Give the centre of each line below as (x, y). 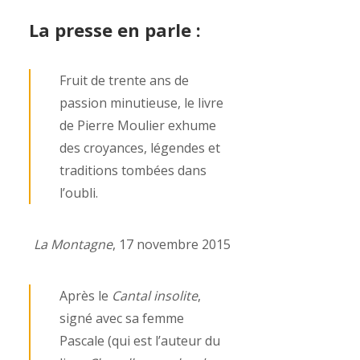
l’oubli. (79, 193)
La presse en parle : (115, 30)
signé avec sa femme (122, 318)
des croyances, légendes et (140, 148)
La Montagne (73, 244)
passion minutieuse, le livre (141, 103)
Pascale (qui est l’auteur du (140, 341)
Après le (84, 296)
